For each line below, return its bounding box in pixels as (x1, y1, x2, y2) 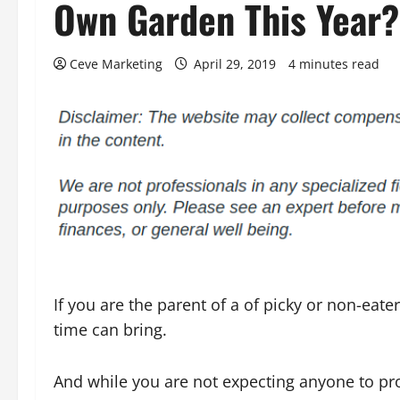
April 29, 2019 (190, 55, 279, 72)
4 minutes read (288, 55, 379, 72)
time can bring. (54, 319, 167, 341)
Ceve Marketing (70, 55, 162, 72)
